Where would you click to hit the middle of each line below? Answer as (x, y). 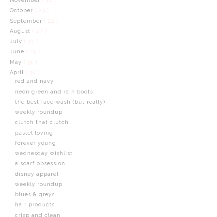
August (21, 31)
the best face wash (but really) (60, 102)
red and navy (34, 81)
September (27, 21)
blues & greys (35, 194)
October (22, 11)
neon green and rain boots (54, 92)
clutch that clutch (42, 123)
